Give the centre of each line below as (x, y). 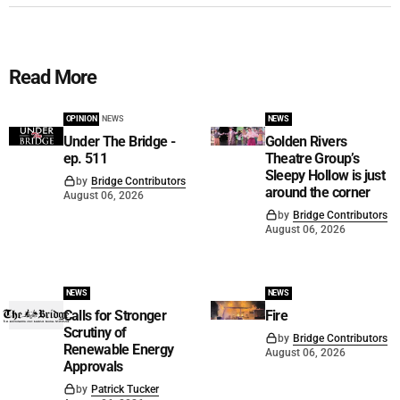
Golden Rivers (306, 142)
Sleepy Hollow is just (325, 176)
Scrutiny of (95, 333)
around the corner (317, 193)
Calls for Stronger (115, 316)
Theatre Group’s (312, 159)
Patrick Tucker (125, 390)
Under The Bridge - (119, 142)
